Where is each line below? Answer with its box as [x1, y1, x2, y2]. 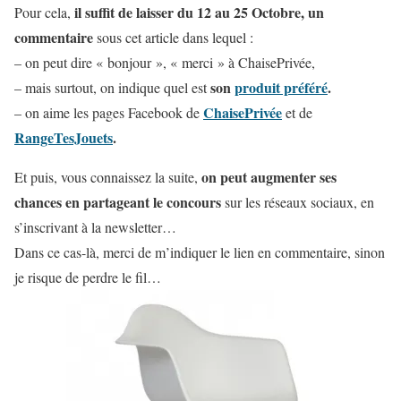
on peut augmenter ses [201, 166, 337, 187]
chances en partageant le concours [14, 191, 221, 212]
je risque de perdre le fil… [14, 267, 161, 286]
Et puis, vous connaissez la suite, [14, 166, 201, 186]
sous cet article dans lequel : [93, 27, 253, 47]
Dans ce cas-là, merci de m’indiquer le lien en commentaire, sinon [14, 242, 385, 261]
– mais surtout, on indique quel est [14, 77, 210, 97]
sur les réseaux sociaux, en [221, 192, 374, 211]
